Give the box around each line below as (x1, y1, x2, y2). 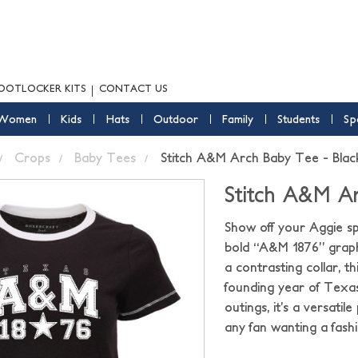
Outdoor (153, 113, 198, 125)
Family (221, 113, 253, 125)
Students (276, 113, 320, 125)
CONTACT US (99, 83, 168, 93)
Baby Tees (74, 150, 137, 165)
